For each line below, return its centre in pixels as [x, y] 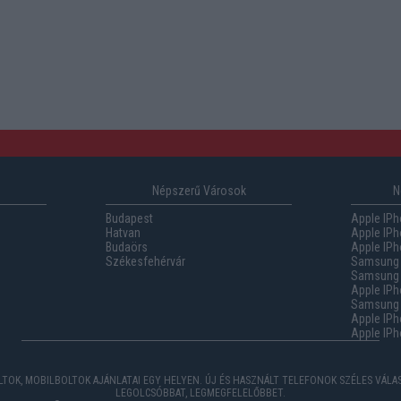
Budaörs [127, 247]
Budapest [130, 218]
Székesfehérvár [146, 261]
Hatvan [124, 233]
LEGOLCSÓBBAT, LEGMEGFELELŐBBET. [200, 393]
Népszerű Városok [199, 191]
